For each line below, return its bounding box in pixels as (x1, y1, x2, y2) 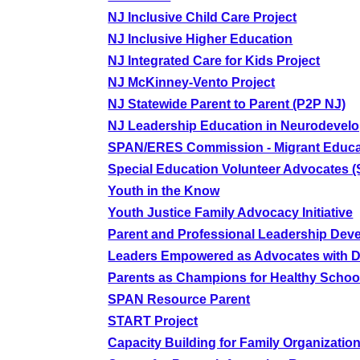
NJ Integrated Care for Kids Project (108, 54, 321, 67)
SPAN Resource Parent (108, 292, 251, 306)
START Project (108, 314, 198, 328)
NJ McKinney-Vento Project (108, 76, 276, 89)
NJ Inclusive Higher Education (108, 32, 293, 46)
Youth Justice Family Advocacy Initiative (108, 206, 354, 219)
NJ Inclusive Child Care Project (108, 10, 297, 24)
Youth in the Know (108, 184, 220, 198)
